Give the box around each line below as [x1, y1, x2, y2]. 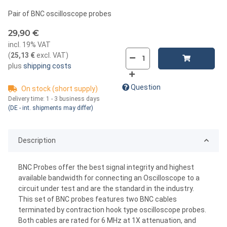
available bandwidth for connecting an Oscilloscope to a [18, 173, 200, 182]
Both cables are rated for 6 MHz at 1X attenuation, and [18, 216, 196, 224]
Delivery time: [8, 95, 46, 102]
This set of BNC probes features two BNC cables [18, 195, 177, 203]
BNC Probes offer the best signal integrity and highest [18, 163, 194, 171]
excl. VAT [35, 51, 66, 59]
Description [18, 136, 56, 144]
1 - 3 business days [46, 95, 100, 102]
